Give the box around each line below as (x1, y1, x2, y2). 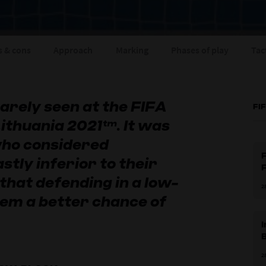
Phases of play (170, 44, 229, 56)
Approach (53, 44, 93, 56)
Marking (115, 44, 148, 56)
